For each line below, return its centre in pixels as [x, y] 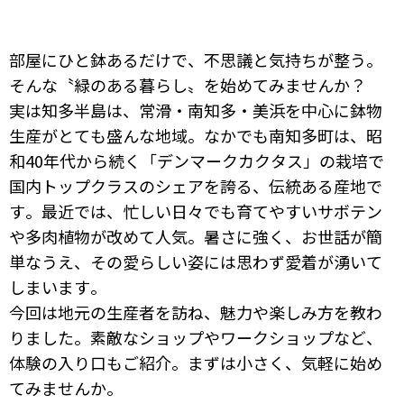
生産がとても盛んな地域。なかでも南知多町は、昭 [196, 135]
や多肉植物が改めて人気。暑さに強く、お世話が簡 [196, 236]
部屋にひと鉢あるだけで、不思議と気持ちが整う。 [196, 59]
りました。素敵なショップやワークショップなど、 [196, 337]
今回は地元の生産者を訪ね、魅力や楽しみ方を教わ [196, 312]
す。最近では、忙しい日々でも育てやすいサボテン [196, 211]
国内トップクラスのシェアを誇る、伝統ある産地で [196, 185]
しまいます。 [58, 286]
